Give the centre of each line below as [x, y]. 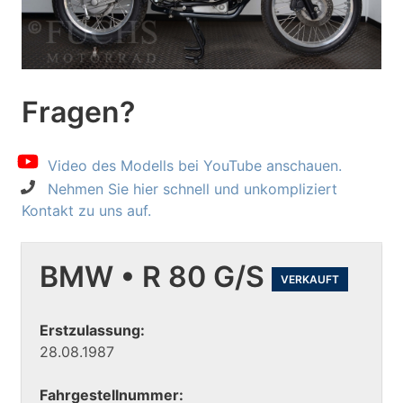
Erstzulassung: [92, 331]
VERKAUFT [310, 279]
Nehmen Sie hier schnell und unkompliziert [193, 188]
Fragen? [78, 112]
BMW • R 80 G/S [156, 276]
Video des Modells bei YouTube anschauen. [195, 165]
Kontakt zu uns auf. [86, 210]
